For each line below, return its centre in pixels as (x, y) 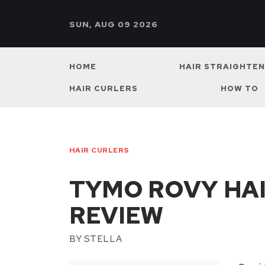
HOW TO (240, 88)
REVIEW (117, 215)
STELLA (103, 239)
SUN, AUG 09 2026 (114, 24)
